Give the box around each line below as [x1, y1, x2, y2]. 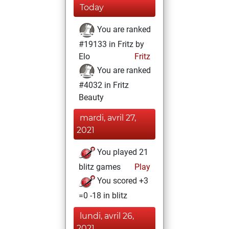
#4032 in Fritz [79, 80, 129, 90]
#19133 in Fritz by [79, 39, 144, 49]
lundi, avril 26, [80, 211, 134, 221]
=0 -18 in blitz [79, 191, 127, 200]
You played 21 [95, 147, 148, 157]
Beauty [79, 93, 104, 102]
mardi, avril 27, [80, 113, 136, 123]
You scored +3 [95, 176, 148, 186]
